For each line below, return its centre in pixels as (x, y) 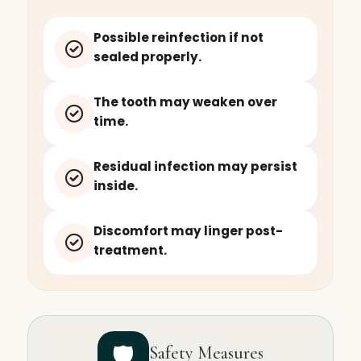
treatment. (130, 250)
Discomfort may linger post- (188, 230)
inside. (115, 185)
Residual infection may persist (195, 166)
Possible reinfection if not (178, 37)
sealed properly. (147, 56)
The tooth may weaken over (185, 102)
